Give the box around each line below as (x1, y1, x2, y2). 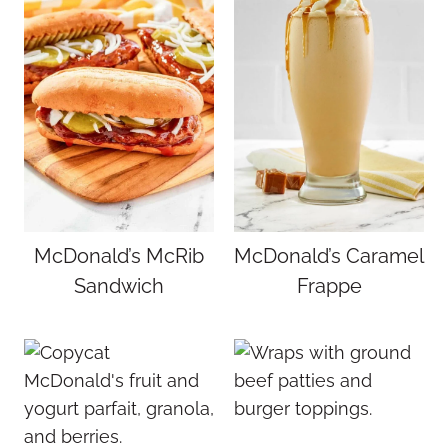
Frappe (296, 274, 362, 298)
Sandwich (74, 274, 164, 298)
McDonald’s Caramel (234, 244, 424, 268)
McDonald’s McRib (34, 244, 204, 268)
